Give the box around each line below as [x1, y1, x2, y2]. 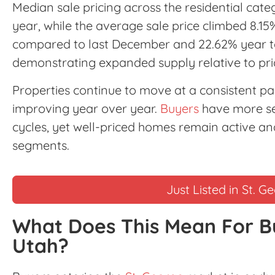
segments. [12, 137, 69, 153]
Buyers [160, 100, 199, 116]
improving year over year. [12, 100, 160, 116]
